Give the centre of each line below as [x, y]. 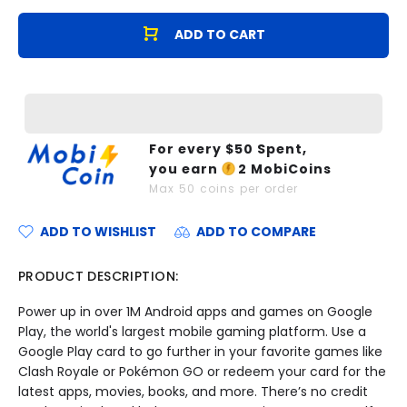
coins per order [246, 189]
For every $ [191, 149]
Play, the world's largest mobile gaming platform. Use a [192, 332]
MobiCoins [289, 169]
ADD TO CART [220, 34]
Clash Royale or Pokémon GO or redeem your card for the [202, 372]
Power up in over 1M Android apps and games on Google [195, 312]
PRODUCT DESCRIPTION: [99, 277]
